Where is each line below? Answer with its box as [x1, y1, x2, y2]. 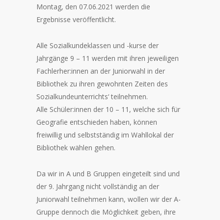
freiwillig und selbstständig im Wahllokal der [36, 130, 174, 140]
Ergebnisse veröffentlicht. [36, 15, 116, 25]
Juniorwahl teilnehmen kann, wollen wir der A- [36, 194, 181, 204]
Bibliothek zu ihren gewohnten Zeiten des [36, 79, 168, 89]
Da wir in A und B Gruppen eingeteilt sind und [36, 169, 180, 179]
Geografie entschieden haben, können [36, 117, 157, 127]
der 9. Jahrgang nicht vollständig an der [36, 182, 159, 192]
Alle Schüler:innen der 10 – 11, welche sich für [36, 105, 180, 114]
